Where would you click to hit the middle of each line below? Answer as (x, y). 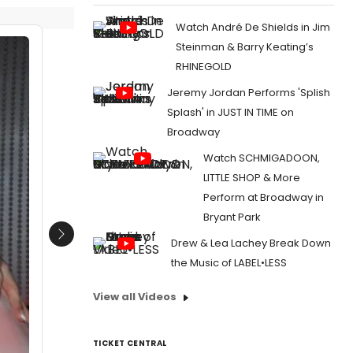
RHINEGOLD (204, 66)
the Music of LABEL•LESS (229, 262)
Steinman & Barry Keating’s (245, 46)
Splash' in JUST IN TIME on (230, 112)
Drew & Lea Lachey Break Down (251, 243)
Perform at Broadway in (264, 197)
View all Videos (135, 296)
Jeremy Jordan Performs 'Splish (249, 92)
